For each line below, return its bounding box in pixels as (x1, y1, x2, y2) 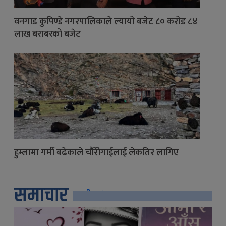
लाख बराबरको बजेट (14, 27, 81, 42)
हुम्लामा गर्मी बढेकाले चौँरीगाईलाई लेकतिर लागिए (14, 145, 179, 161)
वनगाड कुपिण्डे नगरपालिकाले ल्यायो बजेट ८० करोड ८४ (14, 14, 198, 30)
